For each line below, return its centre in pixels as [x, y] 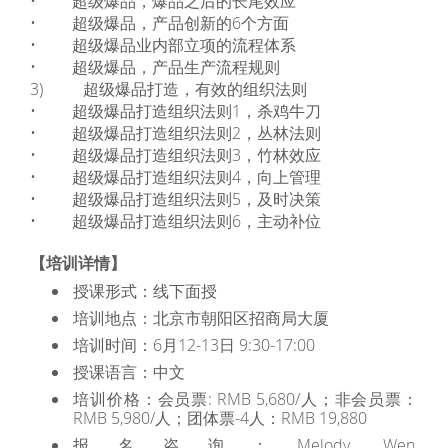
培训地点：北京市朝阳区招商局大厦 [201, 318]
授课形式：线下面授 [145, 291]
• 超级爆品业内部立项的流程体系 [163, 45]
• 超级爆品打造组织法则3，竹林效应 [175, 155]
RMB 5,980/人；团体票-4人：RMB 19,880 [220, 418]
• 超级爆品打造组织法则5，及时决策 [175, 199]
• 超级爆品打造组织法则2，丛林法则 [175, 133]
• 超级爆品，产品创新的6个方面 [159, 23]
